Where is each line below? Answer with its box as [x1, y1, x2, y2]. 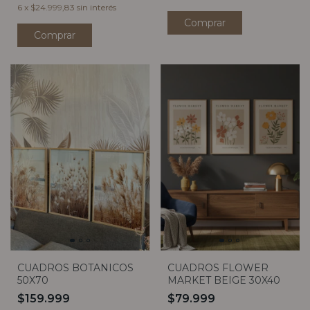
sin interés [77, 2, 116, 13]
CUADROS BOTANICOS [17, 261, 134, 274]
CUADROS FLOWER [167, 261, 268, 274]
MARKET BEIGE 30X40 [167, 273, 280, 286]
